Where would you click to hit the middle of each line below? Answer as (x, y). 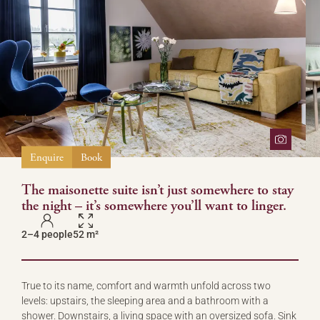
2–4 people (47, 234)
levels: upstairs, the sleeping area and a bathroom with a (145, 300)
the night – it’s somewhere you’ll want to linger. (154, 205)
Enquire (47, 157)
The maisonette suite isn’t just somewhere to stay (157, 190)
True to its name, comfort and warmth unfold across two (146, 285)
